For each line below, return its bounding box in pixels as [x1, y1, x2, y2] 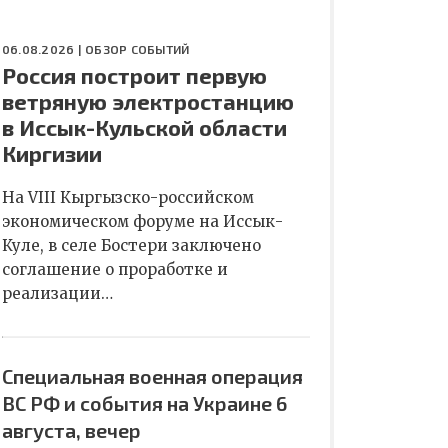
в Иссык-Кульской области [2, 114, 287, 140]
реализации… [2, 284, 113, 303]
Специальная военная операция [2, 364, 303, 388]
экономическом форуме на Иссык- [2, 212, 283, 231]
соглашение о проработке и [2, 260, 228, 279]
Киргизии [2, 140, 102, 166]
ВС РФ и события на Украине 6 [2, 391, 287, 415]
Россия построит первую [2, 62, 267, 88]
